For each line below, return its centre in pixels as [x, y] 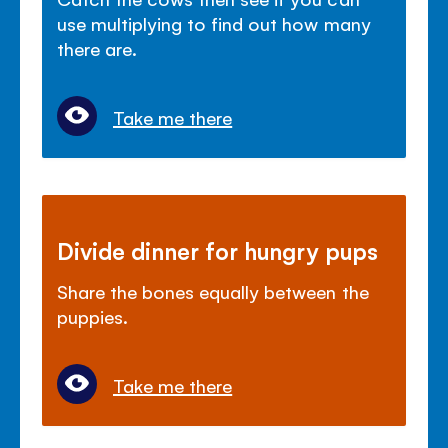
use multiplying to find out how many [214, 22]
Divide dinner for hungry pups [218, 249]
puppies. [93, 315]
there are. [97, 47]
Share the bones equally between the [213, 290]
